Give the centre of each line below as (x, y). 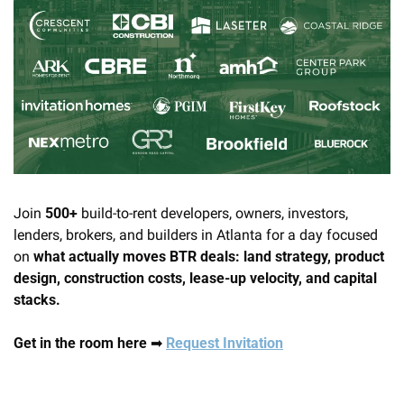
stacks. (37, 300)
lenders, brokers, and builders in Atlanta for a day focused (196, 235)
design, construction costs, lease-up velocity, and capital (195, 279)
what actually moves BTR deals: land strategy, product (209, 257)
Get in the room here (82, 344)
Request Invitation (225, 344)
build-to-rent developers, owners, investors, (213, 214)
